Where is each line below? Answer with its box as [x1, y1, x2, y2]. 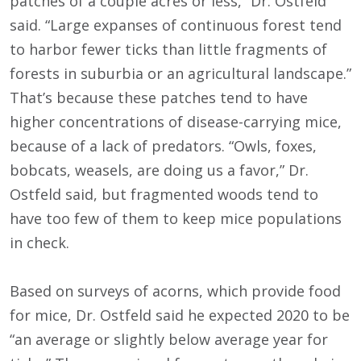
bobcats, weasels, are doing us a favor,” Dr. [10, 160, 309, 180]
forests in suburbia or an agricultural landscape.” [10, 64, 351, 84]
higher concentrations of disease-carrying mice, [10, 112, 342, 132]
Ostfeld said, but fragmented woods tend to [10, 185, 318, 205]
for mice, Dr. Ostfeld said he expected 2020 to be [10, 305, 350, 326]
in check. [10, 233, 69, 253]
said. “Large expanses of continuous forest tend [10, 15, 342, 35]
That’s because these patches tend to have [10, 88, 308, 108]
